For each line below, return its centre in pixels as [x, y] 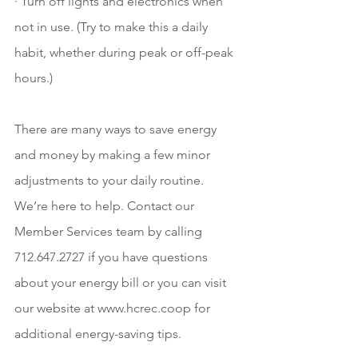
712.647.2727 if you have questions [113, 257]
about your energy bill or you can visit [122, 283]
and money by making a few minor [114, 155]
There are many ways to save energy [117, 129]
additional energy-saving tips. [99, 334]
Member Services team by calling [110, 232]
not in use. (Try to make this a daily [113, 27]
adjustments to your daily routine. [111, 181]
